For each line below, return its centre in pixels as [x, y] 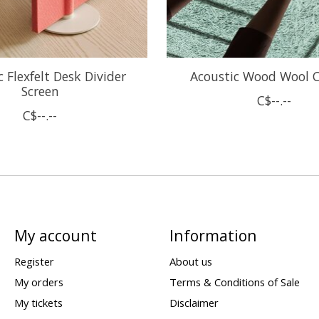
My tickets [38, 302]
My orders [38, 282]
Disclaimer [194, 302]
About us [190, 261]
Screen [40, 91]
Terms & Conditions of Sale [234, 282]
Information [213, 236]
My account [55, 236]
